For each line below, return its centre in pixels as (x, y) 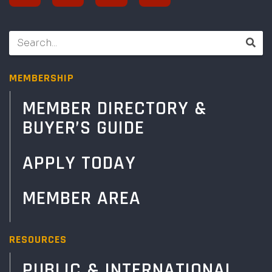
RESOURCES (38, 239)
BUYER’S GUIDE (83, 127)
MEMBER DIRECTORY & (115, 108)
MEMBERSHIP (42, 78)
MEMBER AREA (82, 198)
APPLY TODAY (79, 163)
